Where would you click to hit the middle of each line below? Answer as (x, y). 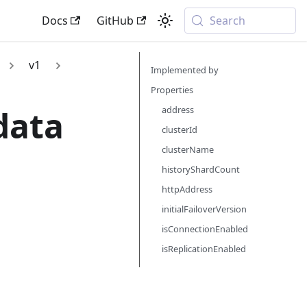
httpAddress (187, 189)
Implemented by (185, 70)
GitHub (115, 21)
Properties (172, 90)
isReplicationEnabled (204, 249)
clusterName (188, 149)
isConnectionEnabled (205, 229)
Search (228, 21)
